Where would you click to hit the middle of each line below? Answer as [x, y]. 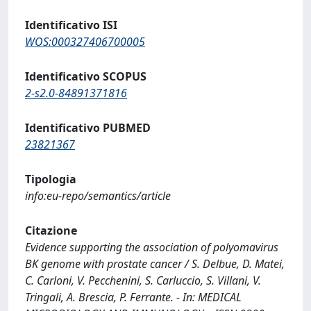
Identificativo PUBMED [88, 127]
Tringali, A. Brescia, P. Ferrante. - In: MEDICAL [133, 297]
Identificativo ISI [71, 25]
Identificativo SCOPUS [86, 76]
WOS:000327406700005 [85, 41]
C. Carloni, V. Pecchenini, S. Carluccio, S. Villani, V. [143, 280]
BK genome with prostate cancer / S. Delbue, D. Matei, [155, 263]
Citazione [51, 230]
